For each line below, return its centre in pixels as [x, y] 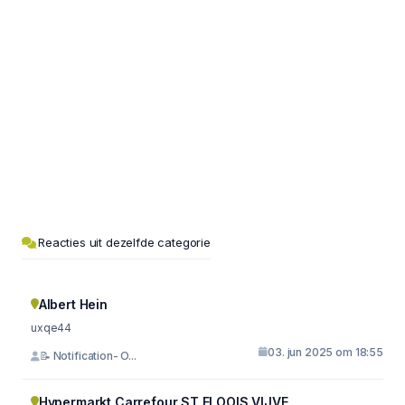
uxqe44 [52, 327]
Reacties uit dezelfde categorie [124, 242]
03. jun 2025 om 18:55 [325, 352]
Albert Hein [73, 304]
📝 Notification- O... [88, 356]
